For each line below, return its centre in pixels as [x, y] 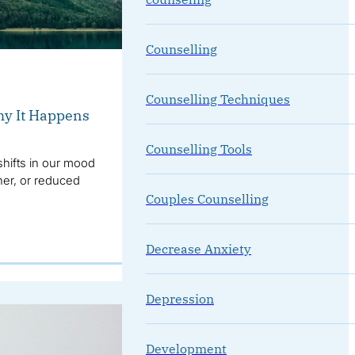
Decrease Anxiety [198, 248]
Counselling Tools [198, 149]
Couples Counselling [207, 198]
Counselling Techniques [218, 99]
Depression [179, 298]
